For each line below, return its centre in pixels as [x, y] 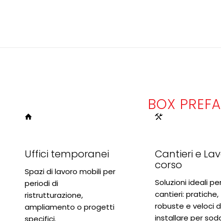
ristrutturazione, [54, 195]
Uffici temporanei [67, 154]
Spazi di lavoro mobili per [70, 171]
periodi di [41, 183]
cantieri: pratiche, [186, 194]
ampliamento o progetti [70, 207]
